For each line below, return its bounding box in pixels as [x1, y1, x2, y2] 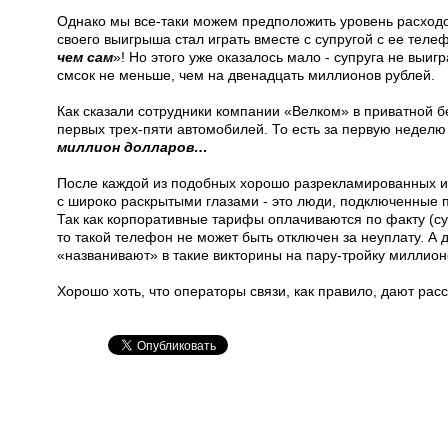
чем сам [57, 49, 113, 65]
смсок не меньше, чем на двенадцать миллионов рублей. [57, 67, 435, 83]
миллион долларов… [57, 139, 208, 155]
